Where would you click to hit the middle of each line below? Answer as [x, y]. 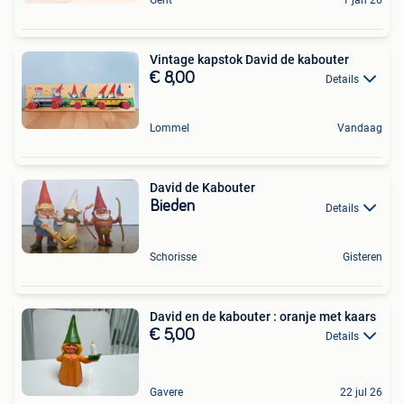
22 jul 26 [361, 392]
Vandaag [360, 129]
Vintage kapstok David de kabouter [249, 60]
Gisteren [363, 257]
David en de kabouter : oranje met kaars [263, 316]
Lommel [170, 129]
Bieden [172, 207]
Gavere [166, 392]
